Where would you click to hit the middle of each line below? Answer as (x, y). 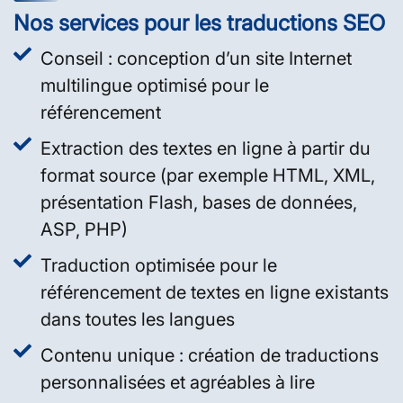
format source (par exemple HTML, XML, (208, 175)
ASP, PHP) (84, 229)
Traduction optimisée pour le (159, 265)
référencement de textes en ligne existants (215, 292)
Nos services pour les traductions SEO (199, 22)
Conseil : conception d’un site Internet (196, 58)
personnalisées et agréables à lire (178, 382)
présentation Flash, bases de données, (199, 202)
